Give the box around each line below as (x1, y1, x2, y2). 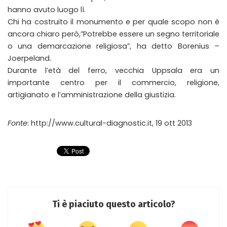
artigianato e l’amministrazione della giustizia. (8, 90, 176, 100)
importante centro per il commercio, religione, (8, 78, 219, 88)
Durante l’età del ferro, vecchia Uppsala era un (8, 65, 219, 75)
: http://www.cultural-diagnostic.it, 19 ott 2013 (27, 118, 192, 128)
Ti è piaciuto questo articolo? (52, 199, 175, 210)
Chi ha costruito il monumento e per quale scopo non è (8, 17, 219, 27)
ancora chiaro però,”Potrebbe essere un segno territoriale (8, 29, 219, 39)
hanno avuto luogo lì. (8, 5, 86, 15)
